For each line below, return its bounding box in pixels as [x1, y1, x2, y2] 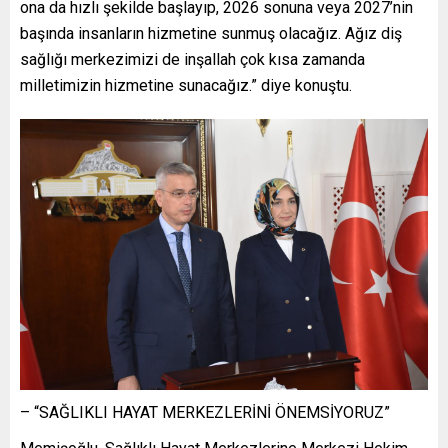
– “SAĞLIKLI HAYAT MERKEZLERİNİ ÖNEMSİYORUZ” [20, 403, 390, 423]
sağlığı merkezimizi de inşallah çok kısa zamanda [20, 49, 365, 69]
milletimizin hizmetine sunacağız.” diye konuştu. [20, 75, 352, 95]
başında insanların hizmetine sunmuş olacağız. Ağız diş [20, 23, 402, 43]
